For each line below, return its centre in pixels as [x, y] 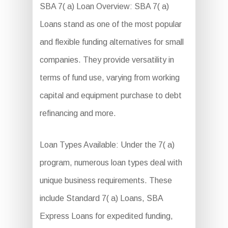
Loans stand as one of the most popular [110, 24]
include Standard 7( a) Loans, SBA [101, 198]
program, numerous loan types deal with [111, 163]
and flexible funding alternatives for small [111, 42]
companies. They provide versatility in [107, 60]
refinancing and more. [78, 113]
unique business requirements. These [106, 181]
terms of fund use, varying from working [109, 78]
